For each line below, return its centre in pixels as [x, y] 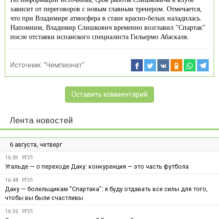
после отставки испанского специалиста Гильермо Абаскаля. [99, 37]
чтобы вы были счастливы [44, 197]
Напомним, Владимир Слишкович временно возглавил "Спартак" [108, 27]
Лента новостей [41, 120]
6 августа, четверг [36, 144]
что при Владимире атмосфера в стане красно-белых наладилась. [106, 18]
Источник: [27, 65]
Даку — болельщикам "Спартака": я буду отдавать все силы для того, [106, 189]
